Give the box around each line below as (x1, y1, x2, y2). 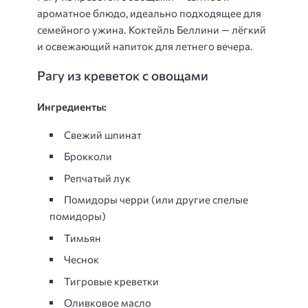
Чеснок (64, 253, 99, 265)
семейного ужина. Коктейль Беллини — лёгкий (37, 23, 266, 36)
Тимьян (64, 231, 101, 244)
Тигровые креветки (64, 274, 159, 287)
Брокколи (64, 150, 112, 162)
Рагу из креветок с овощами (37, 67, 208, 83)
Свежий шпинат (64, 128, 142, 141)
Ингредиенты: (37, 100, 107, 113)
